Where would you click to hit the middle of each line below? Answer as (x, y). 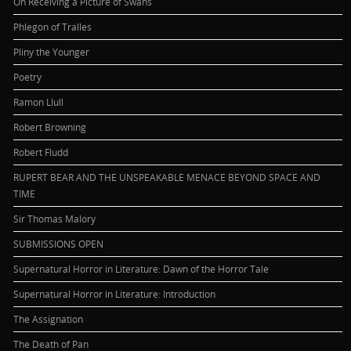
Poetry (28, 76)
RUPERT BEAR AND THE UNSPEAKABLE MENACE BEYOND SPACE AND (167, 177)
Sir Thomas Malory (55, 218)
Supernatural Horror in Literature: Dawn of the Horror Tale (141, 268)
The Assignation (49, 318)
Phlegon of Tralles (53, 26)
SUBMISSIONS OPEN (59, 243)
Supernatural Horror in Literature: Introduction (115, 293)
